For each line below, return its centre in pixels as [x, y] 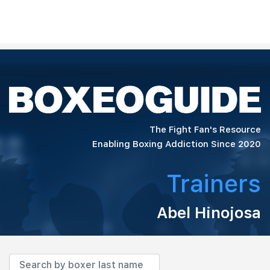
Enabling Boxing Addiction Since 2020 [177, 144]
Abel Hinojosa [209, 212]
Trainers [214, 184]
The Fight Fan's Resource [205, 129]
